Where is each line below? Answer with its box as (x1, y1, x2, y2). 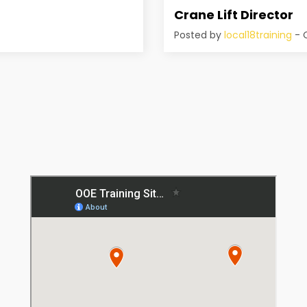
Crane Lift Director (174, 5, 293, 23)
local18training (224, 27, 292, 42)
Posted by (174, 27, 224, 42)
